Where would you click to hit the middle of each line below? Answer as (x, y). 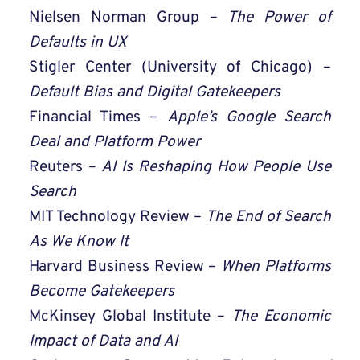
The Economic (281, 317)
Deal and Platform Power (115, 143)
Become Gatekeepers (102, 292)
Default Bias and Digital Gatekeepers (155, 93)
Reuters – (65, 168)
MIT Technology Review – (117, 217)
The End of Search (268, 217)
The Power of (280, 18)
